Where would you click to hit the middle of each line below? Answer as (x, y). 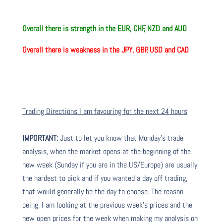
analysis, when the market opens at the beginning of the (106, 151)
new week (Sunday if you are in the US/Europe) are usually (110, 165)
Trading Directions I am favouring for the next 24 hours (105, 111)
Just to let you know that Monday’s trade (120, 138)
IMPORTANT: (40, 138)
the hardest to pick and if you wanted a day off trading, (105, 178)
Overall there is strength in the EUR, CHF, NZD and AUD (104, 28)
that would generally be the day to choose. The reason (103, 191)
